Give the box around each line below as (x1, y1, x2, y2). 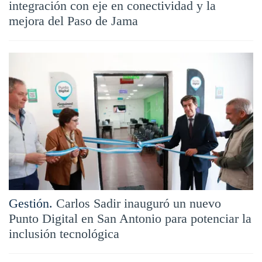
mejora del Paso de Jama (9, 13, 138, 28)
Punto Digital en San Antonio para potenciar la (9, 211, 251, 226)
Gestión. (9, 195, 53, 211)
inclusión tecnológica (9, 226, 119, 241)
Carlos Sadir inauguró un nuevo (56, 195, 221, 211)
